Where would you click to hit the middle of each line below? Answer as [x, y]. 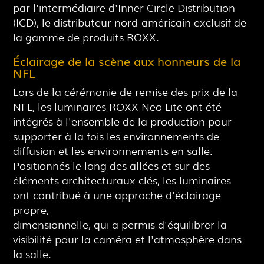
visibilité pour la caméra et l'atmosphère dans [128, 239]
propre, [31, 209]
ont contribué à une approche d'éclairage [117, 194]
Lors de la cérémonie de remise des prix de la [126, 91]
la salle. [32, 253]
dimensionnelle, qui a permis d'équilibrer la [120, 224]
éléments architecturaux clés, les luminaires [122, 180]
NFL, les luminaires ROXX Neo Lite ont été [118, 106]
